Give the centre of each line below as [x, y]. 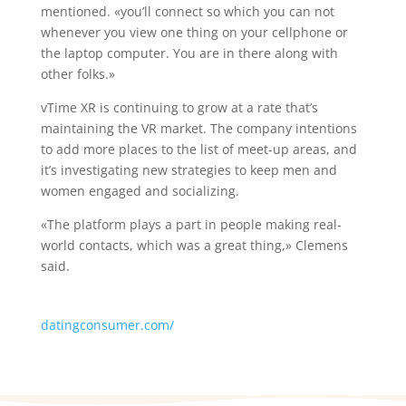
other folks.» [77, 74]
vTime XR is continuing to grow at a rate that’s [179, 107]
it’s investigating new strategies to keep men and [188, 170]
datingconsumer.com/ [107, 325]
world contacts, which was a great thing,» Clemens [194, 245]
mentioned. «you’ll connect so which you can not [187, 11]
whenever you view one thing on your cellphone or [194, 32]
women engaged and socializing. [140, 191]
